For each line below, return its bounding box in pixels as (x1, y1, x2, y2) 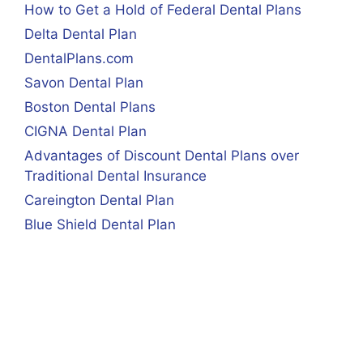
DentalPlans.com (24, 50, 134, 66)
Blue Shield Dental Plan (24, 216, 176, 233)
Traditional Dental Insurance (24, 168, 207, 184)
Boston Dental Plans (24, 99, 156, 115)
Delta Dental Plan (24, 26, 137, 42)
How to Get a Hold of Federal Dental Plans (24, 2, 301, 18)
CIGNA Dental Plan (24, 123, 147, 139)
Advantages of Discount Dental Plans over (24, 147, 299, 164)
